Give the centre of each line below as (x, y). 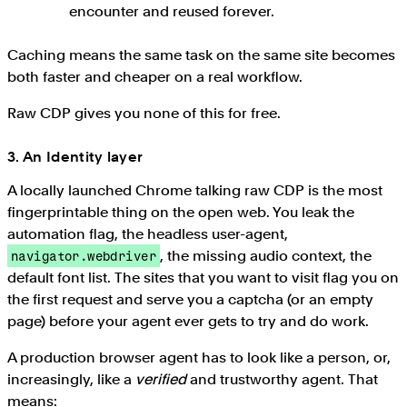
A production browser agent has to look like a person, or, (199, 357)
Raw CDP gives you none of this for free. (144, 113)
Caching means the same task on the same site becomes (201, 55)
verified (161, 379)
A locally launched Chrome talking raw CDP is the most (195, 190)
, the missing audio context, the (265, 255)
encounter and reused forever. (172, 11)
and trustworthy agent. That (282, 379)
